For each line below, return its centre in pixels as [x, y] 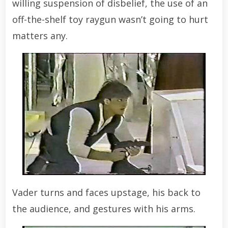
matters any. [40, 35]
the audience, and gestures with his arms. [104, 208]
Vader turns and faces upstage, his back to [106, 192]
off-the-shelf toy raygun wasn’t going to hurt [110, 19]
